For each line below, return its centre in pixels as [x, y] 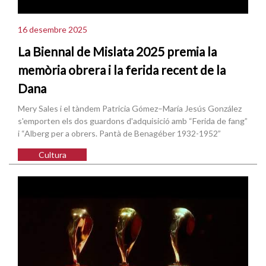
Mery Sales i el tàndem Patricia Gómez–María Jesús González [130, 109]
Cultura [52, 155]
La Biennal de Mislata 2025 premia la [117, 52]
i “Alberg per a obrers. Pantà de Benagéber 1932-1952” [119, 134]
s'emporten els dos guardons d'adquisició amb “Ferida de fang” [133, 121]
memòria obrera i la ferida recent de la [122, 70]
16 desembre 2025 [53, 29]
